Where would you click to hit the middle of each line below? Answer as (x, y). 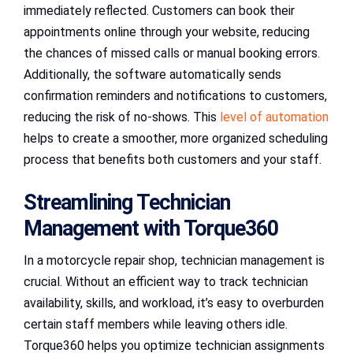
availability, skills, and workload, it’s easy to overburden (174, 303)
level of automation (274, 117)
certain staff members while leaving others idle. (156, 325)
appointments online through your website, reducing (167, 32)
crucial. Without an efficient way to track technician (166, 282)
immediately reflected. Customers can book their (159, 11)
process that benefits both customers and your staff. (173, 160)
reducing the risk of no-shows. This (122, 117)
